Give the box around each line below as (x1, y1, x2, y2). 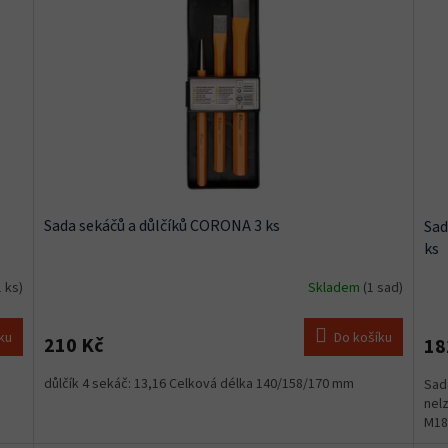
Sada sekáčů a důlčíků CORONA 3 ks (44, 214, 281, 237)
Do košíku (333, 327, 392, 348)
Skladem (307, 278, 363, 299)
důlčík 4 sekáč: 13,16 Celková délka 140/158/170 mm (44, 373, 355, 394)
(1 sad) (362, 278, 403, 299)
